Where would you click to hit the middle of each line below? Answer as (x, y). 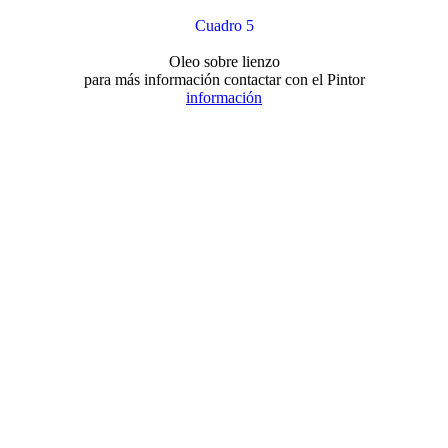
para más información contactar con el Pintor (224, 79)
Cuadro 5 (224, 25)
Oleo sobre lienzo (224, 61)
